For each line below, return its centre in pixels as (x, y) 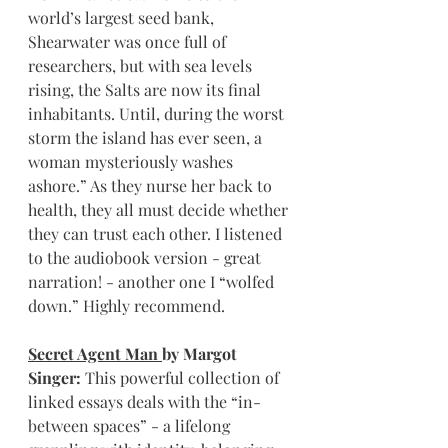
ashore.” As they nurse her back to (152, 185)
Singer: (56, 377)
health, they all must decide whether (160, 209)
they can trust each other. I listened (157, 233)
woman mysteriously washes (132, 161)
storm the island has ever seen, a (147, 137)
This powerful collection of (184, 377)
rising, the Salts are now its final (146, 89)
